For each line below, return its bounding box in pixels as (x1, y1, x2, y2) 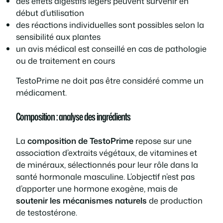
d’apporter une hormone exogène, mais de (16, 182, 178, 194)
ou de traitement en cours (16, 54, 115, 66)
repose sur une (133, 134, 192, 146)
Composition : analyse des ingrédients (16, 109, 130, 124)
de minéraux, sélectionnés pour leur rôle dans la (16, 158, 198, 170)
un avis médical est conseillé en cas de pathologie (16, 42, 207, 54)
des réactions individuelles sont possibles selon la (16, 18, 204, 30)
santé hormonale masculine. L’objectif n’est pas (16, 170, 195, 182)
